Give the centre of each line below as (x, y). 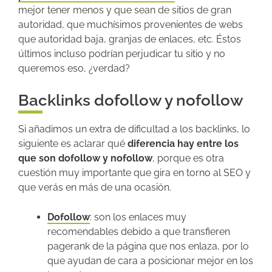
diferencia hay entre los (183, 144)
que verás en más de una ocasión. (95, 188)
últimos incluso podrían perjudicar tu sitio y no (122, 54)
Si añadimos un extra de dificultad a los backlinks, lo (134, 129)
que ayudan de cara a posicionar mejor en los (150, 261)
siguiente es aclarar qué (73, 144)
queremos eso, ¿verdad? (74, 69)
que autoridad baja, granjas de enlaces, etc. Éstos (130, 39)
